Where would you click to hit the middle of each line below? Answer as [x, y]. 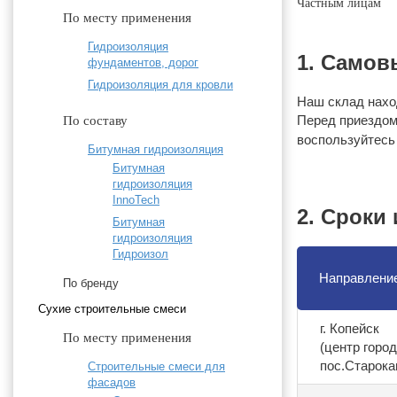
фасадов [112, 383]
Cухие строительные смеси [112, 309]
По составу [95, 121]
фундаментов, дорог [143, 63]
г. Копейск [349, 329]
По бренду [91, 284]
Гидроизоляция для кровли [160, 85]
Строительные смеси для [156, 367]
